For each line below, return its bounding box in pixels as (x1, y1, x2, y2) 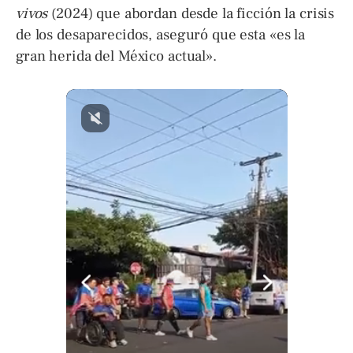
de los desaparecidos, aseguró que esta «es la (16, 24, 306, 44)
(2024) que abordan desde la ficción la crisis (47, 3, 335, 23)
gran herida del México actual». (16, 46, 217, 65)
